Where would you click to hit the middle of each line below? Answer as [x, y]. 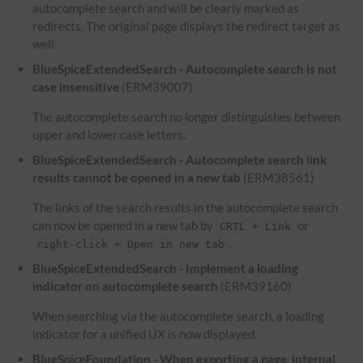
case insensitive [76, 86]
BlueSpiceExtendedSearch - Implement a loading [166, 268]
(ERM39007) [156, 86]
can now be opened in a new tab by [124, 225]
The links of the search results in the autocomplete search [186, 207]
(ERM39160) [255, 286]
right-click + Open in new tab [131, 244]
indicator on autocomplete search [126, 286]
